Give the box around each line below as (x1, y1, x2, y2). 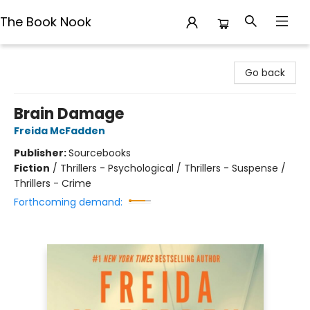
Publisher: (14, 146, 69, 160)
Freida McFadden (14, 124, 105, 138)
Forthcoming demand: (14, 195, 122, 209)
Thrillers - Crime (14, 176, 91, 190)
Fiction (14, 161, 50, 175)
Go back (245, 66, 285, 80)
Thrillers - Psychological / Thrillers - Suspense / (60, 161, 286, 175)
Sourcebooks (69, 146, 131, 160)
